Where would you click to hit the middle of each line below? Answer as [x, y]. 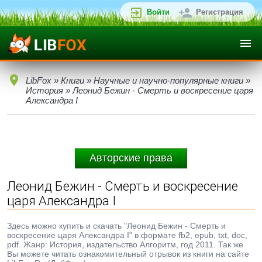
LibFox [39, 80]
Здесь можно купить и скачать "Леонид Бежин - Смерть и [116, 226]
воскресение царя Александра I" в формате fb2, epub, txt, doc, [127, 235]
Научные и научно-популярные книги [168, 80]
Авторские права [131, 158]
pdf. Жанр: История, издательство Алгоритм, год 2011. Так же [125, 244]
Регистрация [220, 12]
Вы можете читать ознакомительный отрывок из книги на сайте [128, 254]
